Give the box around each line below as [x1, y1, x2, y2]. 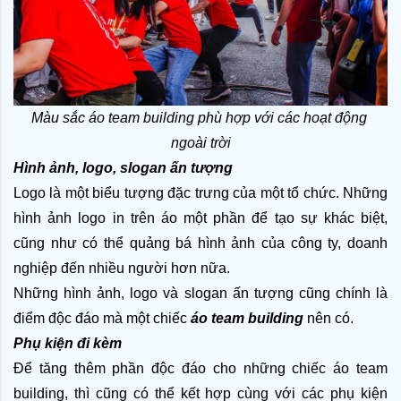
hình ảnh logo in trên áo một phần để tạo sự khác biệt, [13, 209, 388, 226]
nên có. [307, 310, 354, 326]
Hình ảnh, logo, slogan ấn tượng [13, 159, 233, 175]
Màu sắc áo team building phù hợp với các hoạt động [30, 109, 367, 125]
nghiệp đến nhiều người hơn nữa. [13, 260, 230, 276]
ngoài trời [170, 134, 231, 150]
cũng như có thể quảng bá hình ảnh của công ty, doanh [13, 235, 388, 251]
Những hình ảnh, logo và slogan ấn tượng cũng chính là [13, 285, 388, 301]
